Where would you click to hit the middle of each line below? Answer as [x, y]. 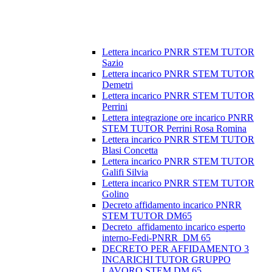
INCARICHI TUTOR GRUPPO [166, 260]
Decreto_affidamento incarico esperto [174, 227]
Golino [115, 194]
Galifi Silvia [125, 172]
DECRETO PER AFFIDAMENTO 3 [175, 249]
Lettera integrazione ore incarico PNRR [178, 118]
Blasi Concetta [130, 151]
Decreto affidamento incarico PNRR [172, 205]
